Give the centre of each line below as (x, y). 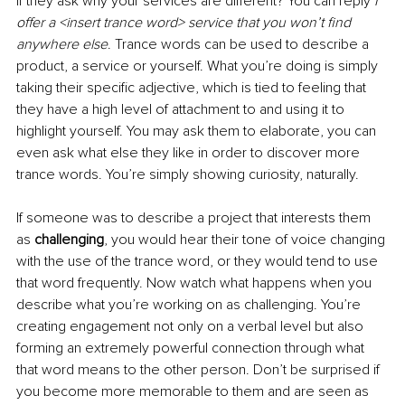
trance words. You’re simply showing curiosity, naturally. (188, 174)
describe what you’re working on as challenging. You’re (190, 304)
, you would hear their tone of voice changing (246, 239)
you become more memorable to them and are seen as (194, 391)
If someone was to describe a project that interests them (195, 217)
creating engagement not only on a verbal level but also (192, 326)
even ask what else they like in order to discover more (190, 152)
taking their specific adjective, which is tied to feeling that (193, 87)
